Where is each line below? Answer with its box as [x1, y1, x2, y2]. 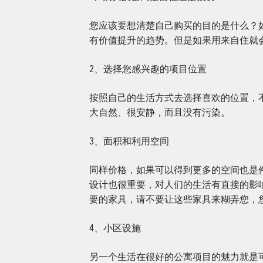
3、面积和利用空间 [89, 133, 169, 149]
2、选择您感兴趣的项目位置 [89, 60, 207, 77]
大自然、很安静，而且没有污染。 [89, 104, 230, 120]
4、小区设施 [89, 220, 141, 236]
